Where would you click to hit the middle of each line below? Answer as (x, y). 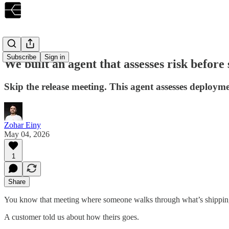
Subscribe (21, 57)
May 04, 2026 (27, 134)
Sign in (55, 57)
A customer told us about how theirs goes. (72, 217)
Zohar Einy (22, 125)
